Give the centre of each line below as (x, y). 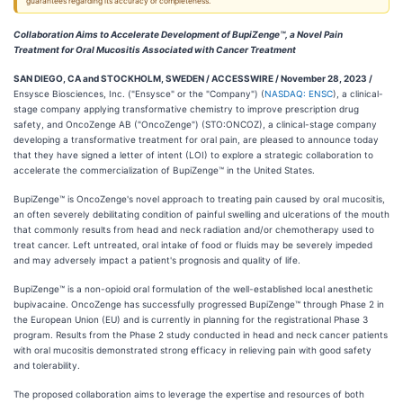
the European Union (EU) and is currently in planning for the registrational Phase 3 (191, 319)
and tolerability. (47, 365)
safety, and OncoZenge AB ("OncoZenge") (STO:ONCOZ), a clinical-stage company (195, 124)
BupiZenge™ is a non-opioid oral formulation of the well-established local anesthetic (193, 289)
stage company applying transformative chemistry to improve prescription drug (186, 109)
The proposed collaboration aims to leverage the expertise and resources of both (189, 394)
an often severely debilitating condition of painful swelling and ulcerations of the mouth (201, 214)
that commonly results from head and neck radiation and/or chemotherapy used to (194, 229)
